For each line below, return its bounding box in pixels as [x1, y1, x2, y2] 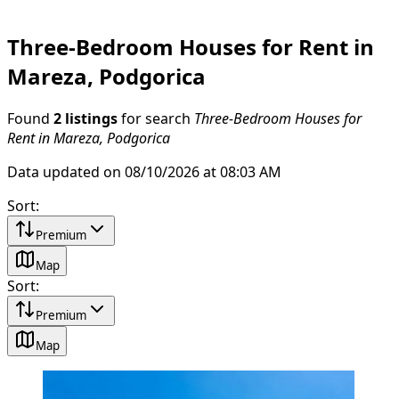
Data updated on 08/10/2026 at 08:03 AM [7, 164, 281, 179]
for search [118, 110, 194, 126]
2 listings [53, 110, 118, 126]
